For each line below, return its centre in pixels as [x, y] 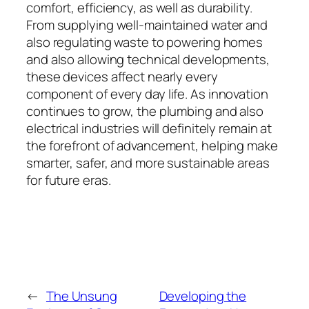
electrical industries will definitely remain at [149, 128]
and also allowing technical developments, [148, 59]
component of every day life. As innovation [147, 93]
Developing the [203, 296]
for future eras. [69, 180]
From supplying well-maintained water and [147, 24]
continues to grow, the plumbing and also [145, 111]
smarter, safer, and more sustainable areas [148, 162]
